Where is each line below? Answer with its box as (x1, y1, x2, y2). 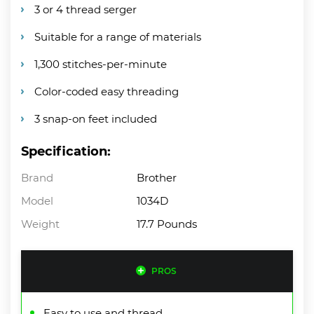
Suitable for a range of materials (34, 29, 201, 43)
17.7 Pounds (137, 217, 198, 231)
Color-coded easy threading (34, 84, 179, 98)
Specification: (21, 143, 111, 159)
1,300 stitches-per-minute (34, 57, 167, 71)
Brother (137, 170, 177, 184)
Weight (21, 217, 60, 231)
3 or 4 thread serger (34, 2, 137, 16)
